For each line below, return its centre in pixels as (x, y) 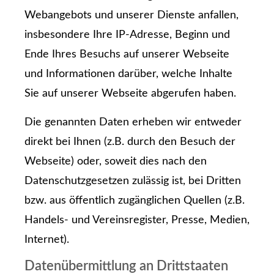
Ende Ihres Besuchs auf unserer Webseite (127, 55)
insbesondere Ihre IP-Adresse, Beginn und (127, 35)
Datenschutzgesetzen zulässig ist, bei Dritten (133, 181)
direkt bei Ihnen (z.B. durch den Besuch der (130, 142)
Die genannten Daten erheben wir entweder (133, 122)
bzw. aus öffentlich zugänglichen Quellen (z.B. (135, 200)
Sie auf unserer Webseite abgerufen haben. (130, 94)
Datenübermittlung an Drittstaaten (126, 266)
